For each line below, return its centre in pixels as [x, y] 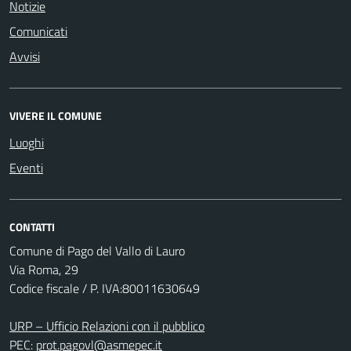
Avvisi [25, 56]
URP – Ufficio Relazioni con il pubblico [107, 326]
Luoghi [27, 143]
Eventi [26, 168]
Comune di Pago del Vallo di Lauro [97, 251]
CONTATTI [32, 227]
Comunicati [38, 31]
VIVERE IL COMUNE [56, 116]
